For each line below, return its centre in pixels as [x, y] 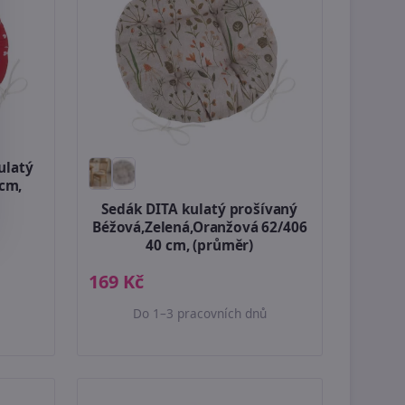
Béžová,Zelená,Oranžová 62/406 [199, 227]
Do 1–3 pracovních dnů [199, 313]
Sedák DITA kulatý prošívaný [200, 209]
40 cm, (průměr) [200, 245]
